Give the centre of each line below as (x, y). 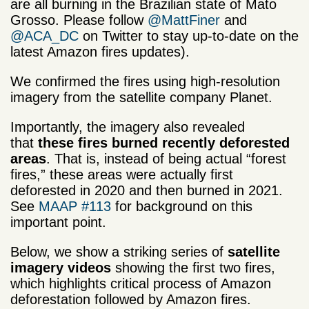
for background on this (182, 206)
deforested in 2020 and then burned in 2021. (147, 190)
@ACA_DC (44, 36)
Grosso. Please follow (79, 20)
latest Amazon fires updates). (100, 51)
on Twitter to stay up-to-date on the (189, 36)
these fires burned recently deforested (164, 142)
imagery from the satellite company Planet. (141, 97)
